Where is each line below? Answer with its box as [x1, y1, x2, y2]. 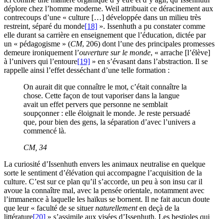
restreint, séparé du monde [4, 22, 85, 31]
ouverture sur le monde [79, 48, 151, 57]
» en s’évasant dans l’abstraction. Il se [90, 57, 208, 66]
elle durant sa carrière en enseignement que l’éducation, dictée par [4, 31, 206, 40]
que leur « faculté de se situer [4, 204, 95, 213]
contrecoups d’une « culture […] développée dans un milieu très [4, 13, 201, 22]
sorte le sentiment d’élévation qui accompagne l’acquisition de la [4, 169, 202, 177]
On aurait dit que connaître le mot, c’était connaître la [23, 83, 187, 91]
